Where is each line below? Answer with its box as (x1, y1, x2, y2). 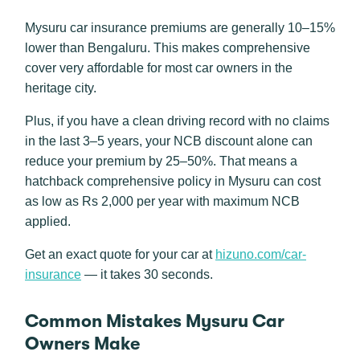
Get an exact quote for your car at (25, 247, 215, 261)
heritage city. (25, 81, 96, 95)
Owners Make (25, 333, 140, 354)
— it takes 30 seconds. (81, 268, 213, 281)
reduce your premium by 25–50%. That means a (25, 154, 297, 168)
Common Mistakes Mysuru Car (25, 311, 284, 331)
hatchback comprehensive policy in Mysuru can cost (25, 174, 321, 188)
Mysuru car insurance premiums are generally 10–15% (25, 21, 335, 35)
